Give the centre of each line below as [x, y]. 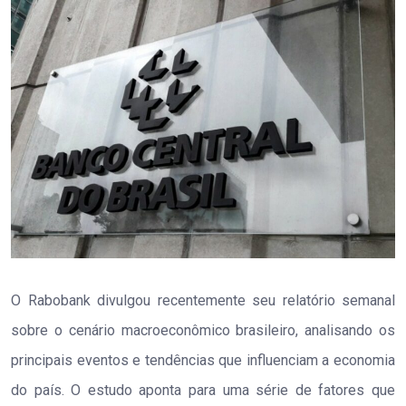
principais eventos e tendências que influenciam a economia [203, 361]
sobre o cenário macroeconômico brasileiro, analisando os [203, 331]
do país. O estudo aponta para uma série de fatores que [203, 391]
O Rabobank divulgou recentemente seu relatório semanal [203, 301]
